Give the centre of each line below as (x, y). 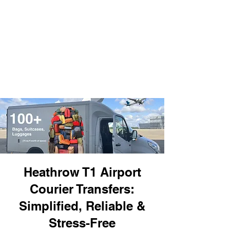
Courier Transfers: (82, 189)
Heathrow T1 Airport (82, 172)
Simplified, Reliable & (82, 206)
